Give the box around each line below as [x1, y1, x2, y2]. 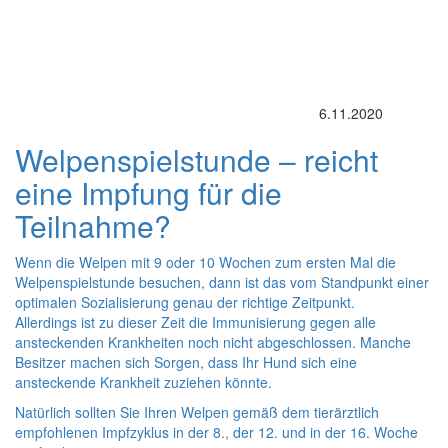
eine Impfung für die [15, 171, 282, 214]
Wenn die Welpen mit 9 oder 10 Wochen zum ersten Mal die [15, 252, 396, 272]
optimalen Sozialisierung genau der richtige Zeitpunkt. [15, 292, 355, 312]
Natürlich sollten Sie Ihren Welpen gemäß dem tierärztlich [15, 402, 379, 422]
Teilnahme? [15, 204, 171, 247]
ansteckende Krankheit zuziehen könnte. [15, 372, 272, 392]
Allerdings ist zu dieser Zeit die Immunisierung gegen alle [15, 312, 376, 332]
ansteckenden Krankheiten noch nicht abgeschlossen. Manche [15, 332, 411, 352]
